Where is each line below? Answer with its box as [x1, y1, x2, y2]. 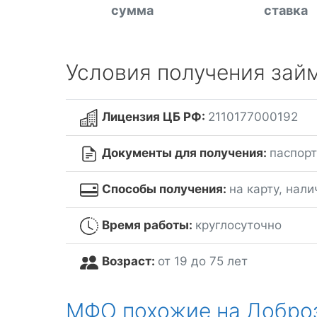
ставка [264, 3, 309, 18]
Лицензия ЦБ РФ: [101, 110, 208, 124]
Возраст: [101, 254, 158, 269]
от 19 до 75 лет [157, 254, 248, 269]
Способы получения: [101, 182, 229, 197]
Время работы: [101, 218, 195, 233]
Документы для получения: [101, 146, 270, 161]
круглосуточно [195, 218, 282, 233]
